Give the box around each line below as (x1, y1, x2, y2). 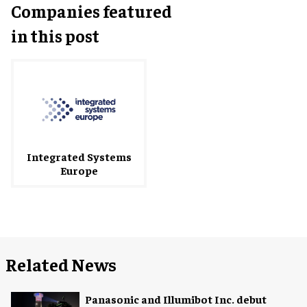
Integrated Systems (26, 149, 132, 163)
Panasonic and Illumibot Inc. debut (85, 291, 267, 306)
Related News (5, 252, 116, 275)
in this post (11, 24, 99, 46)
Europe (60, 162, 98, 177)
